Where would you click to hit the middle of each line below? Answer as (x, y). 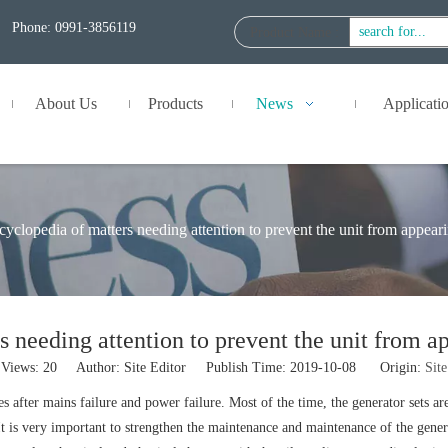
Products (175, 103)
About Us (65, 103)
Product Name (290, 32)
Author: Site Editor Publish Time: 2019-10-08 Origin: (241, 367)
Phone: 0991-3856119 (74, 27)
